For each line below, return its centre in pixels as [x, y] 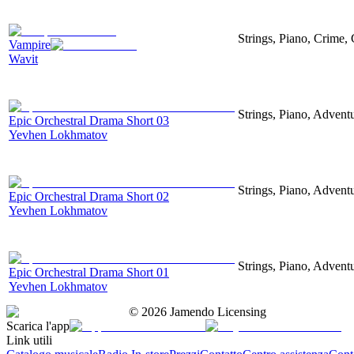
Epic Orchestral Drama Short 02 [89, 196]
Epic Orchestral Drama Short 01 [89, 272]
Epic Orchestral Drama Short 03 [89, 120]
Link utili [29, 340]
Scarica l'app [38, 326]
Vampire [30, 44]
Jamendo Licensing [217, 311]
